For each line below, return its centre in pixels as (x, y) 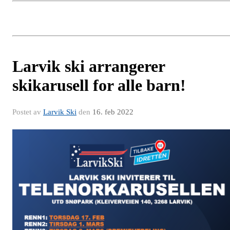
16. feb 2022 (113, 112)
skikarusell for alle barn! (99, 85)
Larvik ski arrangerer (89, 66)
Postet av (28, 112)
